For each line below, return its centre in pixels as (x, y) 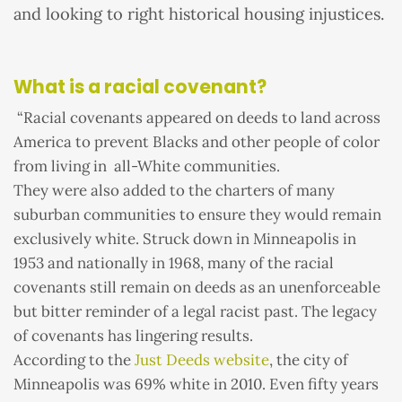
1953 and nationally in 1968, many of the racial (174, 263)
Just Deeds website (202, 360)
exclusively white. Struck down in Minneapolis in (185, 239)
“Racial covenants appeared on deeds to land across (197, 118)
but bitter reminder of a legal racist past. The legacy (195, 312)
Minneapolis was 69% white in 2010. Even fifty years (196, 385)
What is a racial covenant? (140, 87)
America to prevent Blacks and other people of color (197, 142)
